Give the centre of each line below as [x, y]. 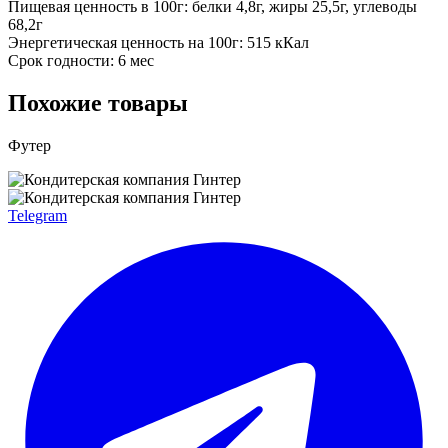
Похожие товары [98, 102]
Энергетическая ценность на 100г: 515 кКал [158, 42]
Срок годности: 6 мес [81, 60]
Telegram [37, 215]
